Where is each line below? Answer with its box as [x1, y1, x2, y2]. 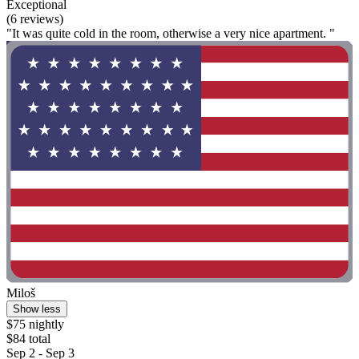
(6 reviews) [6, 11, 63, 26]
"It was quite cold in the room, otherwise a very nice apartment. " [6, 26, 335, 40]
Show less [13, 302, 61, 315]
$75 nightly [6, 317, 64, 331]
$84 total [6, 331, 50, 345]
